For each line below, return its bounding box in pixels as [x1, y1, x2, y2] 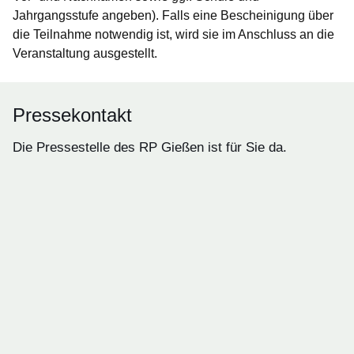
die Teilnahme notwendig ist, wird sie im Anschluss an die [13, 28, 334, 42]
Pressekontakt [13, 104, 132, 126]
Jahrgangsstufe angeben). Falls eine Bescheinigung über [13, 9, 333, 23]
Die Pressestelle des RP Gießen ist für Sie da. [13, 140, 287, 156]
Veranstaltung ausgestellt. [13, 47, 157, 61]
